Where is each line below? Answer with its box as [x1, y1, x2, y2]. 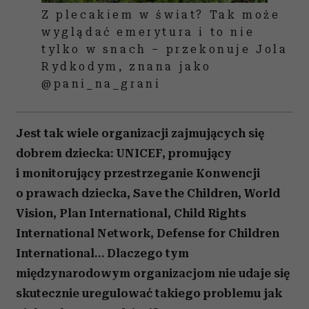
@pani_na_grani [41, 77, 161, 90]
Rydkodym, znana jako [41, 59, 212, 73]
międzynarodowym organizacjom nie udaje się [16, 266, 290, 280]
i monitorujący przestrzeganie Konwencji [16, 166, 260, 180]
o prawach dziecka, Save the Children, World [16, 186, 280, 200]
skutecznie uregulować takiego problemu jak [16, 286, 282, 300]
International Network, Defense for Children [16, 226, 279, 240]
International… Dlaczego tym [16, 246, 189, 260]
